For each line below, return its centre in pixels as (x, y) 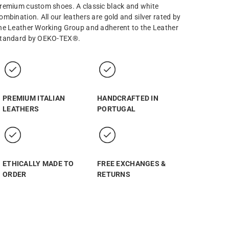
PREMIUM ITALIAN (34, 98)
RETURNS (114, 174)
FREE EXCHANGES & (132, 164)
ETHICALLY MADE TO (38, 164)
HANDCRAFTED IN (128, 98)
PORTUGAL (117, 109)
